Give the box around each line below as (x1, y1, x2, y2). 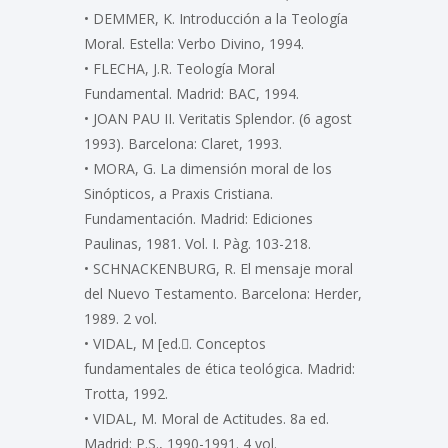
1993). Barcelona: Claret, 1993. (84, 133, 282, 153)
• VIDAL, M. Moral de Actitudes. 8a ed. (84, 408, 329, 428)
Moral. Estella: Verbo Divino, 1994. (84, 33, 304, 53)
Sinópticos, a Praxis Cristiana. (84, 183, 273, 203)
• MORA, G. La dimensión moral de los (84, 158, 332, 178)
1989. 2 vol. (84, 308, 157, 328)
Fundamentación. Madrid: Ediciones (84, 208, 313, 228)
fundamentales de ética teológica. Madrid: (84, 358, 355, 378)
